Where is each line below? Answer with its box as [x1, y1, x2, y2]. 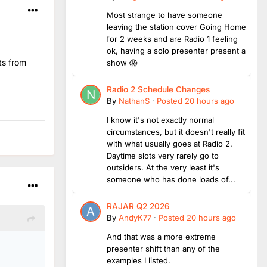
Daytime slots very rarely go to [107, 150, 219, 160]
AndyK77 [119, 212, 151, 222]
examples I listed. [107, 255, 170, 265]
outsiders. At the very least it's [107, 162, 219, 172]
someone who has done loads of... [107, 174, 235, 184]
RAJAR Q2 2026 [107, 201, 170, 211]
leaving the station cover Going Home [107, 21, 246, 32]
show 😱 [107, 57, 138, 67]
